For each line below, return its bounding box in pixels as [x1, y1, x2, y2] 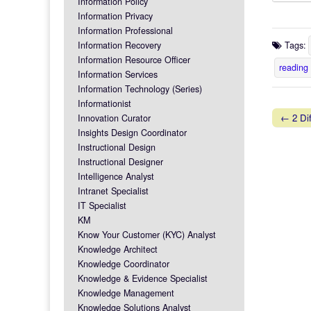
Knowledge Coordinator [78, 257, 169, 270]
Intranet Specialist [78, 184, 149, 197]
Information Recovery [78, 38, 161, 51]
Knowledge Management [78, 286, 174, 299]
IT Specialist [78, 199, 126, 212]
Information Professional [78, 24, 173, 37]
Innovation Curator [78, 111, 151, 124]
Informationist [78, 96, 131, 110]
